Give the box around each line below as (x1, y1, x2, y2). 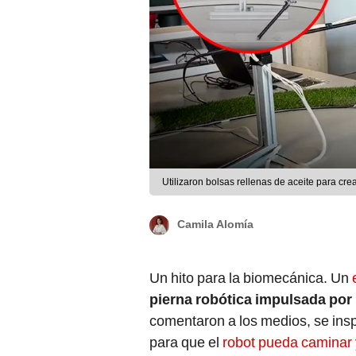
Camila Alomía (177, 218, 253, 231)
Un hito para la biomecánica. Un (149, 269, 352, 287)
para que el (149, 334, 222, 351)
